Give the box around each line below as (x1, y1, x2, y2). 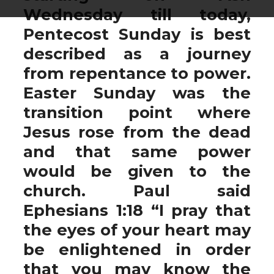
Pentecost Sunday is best (23, 24, 251, 43)
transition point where (23, 103, 251, 122)
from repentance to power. (23, 64, 251, 83)
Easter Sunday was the (23, 83, 251, 102)
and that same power (23, 142, 251, 161)
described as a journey (23, 44, 251, 63)
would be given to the (23, 161, 251, 180)
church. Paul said (23, 181, 251, 200)
